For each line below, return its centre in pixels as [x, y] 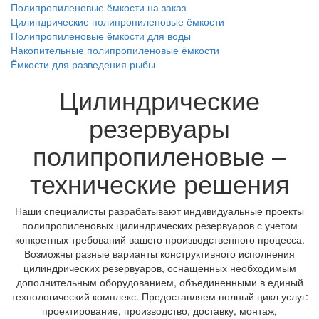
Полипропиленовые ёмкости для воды [101, 36]
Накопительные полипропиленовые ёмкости [115, 50]
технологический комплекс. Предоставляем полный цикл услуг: [159, 297]
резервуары [159, 127]
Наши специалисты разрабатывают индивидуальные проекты [159, 211]
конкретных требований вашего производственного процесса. [159, 240]
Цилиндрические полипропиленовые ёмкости [117, 22]
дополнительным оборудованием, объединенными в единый [159, 282]
